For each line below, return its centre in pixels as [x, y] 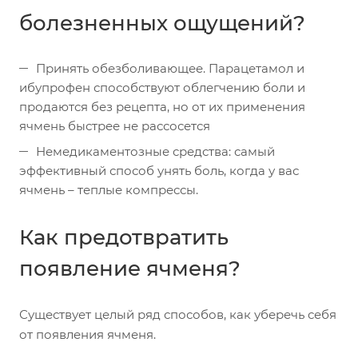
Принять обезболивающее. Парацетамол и [170, 68]
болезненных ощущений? [162, 23]
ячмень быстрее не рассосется [115, 126]
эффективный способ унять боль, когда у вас [159, 171]
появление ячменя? [130, 268]
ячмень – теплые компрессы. [109, 190]
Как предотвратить [124, 237]
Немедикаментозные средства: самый [155, 151]
